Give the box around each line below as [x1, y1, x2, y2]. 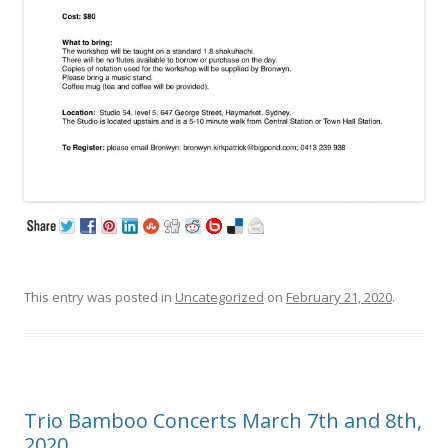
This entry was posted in [24, 287, 175, 306]
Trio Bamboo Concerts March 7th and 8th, [24, 406, 422, 434]
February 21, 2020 [286, 287, 392, 306]
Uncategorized [175, 287, 264, 306]
